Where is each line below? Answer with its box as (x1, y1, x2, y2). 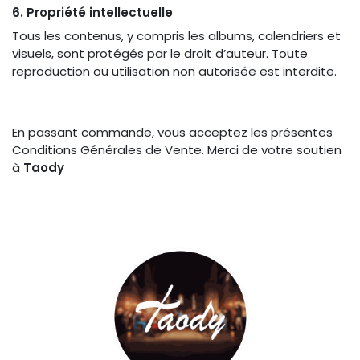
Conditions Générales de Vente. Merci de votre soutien (12, 141, 342, 158)
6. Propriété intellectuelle (12, 4, 173, 21)
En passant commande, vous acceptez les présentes (12, 124, 333, 141)
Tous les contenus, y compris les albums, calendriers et (12, 27, 341, 44)
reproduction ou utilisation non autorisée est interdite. (12, 63, 337, 80)
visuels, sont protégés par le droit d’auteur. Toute (12, 45, 308, 62)
